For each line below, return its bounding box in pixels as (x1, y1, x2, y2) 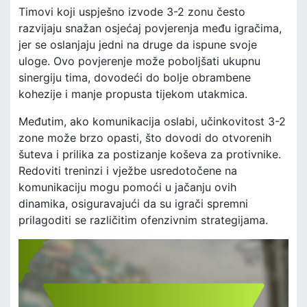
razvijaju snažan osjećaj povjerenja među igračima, (19, 21, 282, 35)
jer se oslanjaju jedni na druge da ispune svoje (19, 37, 257, 51)
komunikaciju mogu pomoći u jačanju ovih (19, 180, 236, 194)
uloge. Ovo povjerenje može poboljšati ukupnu (19, 53, 260, 68)
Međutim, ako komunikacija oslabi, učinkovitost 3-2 (19, 114, 286, 128)
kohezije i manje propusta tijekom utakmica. (19, 86, 247, 101)
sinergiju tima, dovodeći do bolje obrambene (19, 70, 251, 84)
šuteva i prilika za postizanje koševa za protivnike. (19, 147, 281, 161)
